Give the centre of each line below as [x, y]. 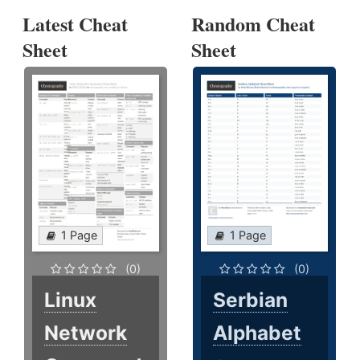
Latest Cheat [75, 24]
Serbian [251, 300]
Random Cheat [254, 24]
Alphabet [258, 333]
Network [86, 333]
